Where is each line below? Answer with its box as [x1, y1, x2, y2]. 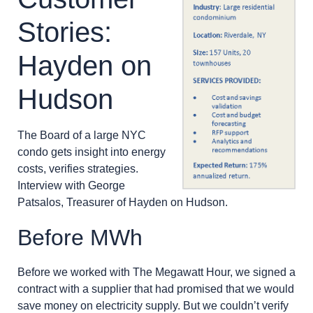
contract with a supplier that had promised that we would [17, 283, 294, 296]
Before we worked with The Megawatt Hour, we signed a [17, 266, 296, 279]
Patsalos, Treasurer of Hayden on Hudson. [17, 196, 228, 208]
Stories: [17, 16, 112, 48]
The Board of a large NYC [17, 129, 146, 141]
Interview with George [17, 179, 125, 191]
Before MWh [17, 225, 143, 251]
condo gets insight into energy [17, 145, 166, 158]
